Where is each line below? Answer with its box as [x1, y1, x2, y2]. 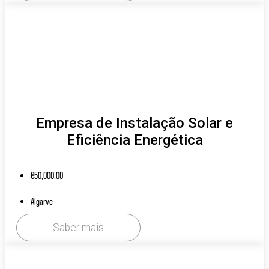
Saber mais [53, 221, 104, 234]
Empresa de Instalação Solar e [36, 115, 233, 132]
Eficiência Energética [66, 131, 203, 149]
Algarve [31, 195, 53, 207]
